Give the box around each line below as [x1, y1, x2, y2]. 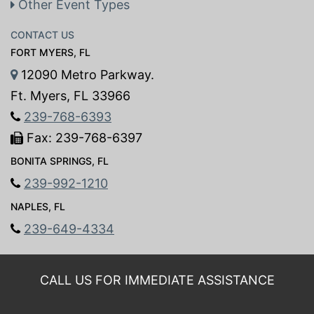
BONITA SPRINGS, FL [11, 155, 109, 167]
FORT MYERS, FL [11, 46, 90, 58]
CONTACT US [11, 29, 74, 41]
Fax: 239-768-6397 [23, 130, 142, 145]
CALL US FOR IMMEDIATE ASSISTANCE [39, 273, 275, 287]
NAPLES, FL [11, 200, 65, 212]
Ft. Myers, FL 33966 [11, 88, 130, 103]
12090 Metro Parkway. [18, 67, 154, 82]
